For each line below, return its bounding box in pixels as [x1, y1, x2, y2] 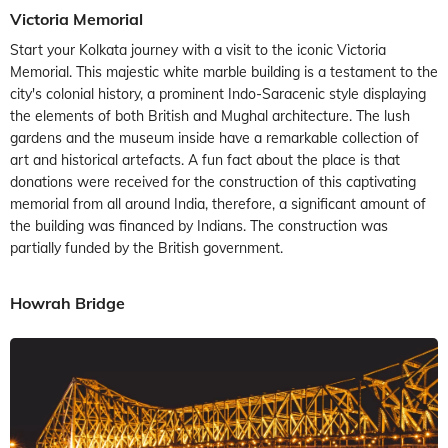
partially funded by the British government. [10, 238, 283, 257]
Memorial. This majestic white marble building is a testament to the [10, 62, 438, 81]
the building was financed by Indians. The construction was [10, 216, 388, 235]
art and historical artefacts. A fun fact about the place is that [10, 150, 400, 169]
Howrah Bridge [10, 292, 125, 313]
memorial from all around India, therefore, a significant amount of [10, 194, 426, 213]
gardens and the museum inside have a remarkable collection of [10, 128, 419, 147]
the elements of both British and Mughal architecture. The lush [10, 106, 410, 125]
